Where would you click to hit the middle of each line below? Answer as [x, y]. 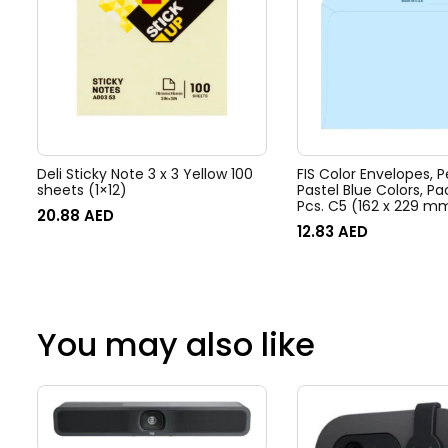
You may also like [176, 344]
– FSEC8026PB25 [353, 222]
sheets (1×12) [82, 190]
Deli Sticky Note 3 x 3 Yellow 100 [145, 174]
